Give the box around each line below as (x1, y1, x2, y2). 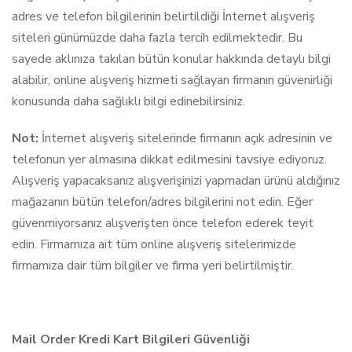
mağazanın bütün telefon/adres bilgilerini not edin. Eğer (12, 193, 313, 211)
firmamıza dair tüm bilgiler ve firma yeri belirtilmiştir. (12, 257, 294, 274)
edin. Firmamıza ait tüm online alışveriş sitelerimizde (12, 236, 296, 253)
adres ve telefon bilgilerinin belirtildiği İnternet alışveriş (12, 8, 315, 25)
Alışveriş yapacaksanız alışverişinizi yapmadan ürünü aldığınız (12, 172, 340, 189)
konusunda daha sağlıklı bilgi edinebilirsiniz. (12, 93, 245, 110)
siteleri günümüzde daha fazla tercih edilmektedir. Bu (12, 29, 302, 46)
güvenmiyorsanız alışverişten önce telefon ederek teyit (12, 214, 313, 232)
